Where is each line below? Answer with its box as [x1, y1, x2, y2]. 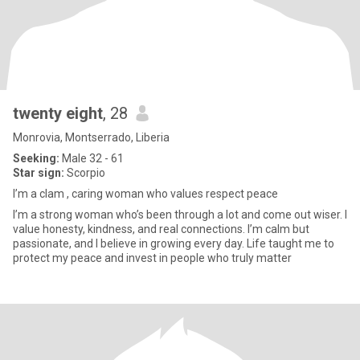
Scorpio [64, 166, 105, 179]
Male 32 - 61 [59, 152, 124, 165]
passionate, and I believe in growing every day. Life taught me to [13, 237, 334, 250]
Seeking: [13, 152, 59, 165]
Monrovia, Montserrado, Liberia [13, 131, 170, 144]
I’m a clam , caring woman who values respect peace [13, 187, 278, 200]
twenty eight [13, 104, 103, 123]
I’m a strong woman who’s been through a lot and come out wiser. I [13, 208, 39, 221]
